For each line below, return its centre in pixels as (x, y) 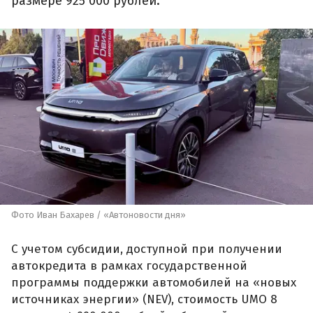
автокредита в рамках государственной (129, 266)
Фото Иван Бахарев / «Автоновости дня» (99, 214)
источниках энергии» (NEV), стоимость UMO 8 (144, 300)
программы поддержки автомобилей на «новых (154, 283)
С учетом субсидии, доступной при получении (147, 249)
